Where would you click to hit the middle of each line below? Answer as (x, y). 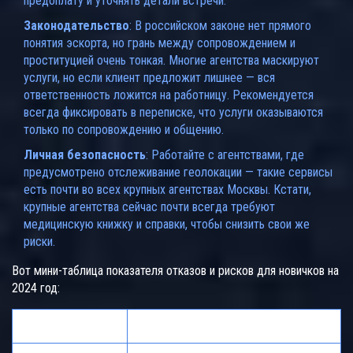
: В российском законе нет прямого (220, 26)
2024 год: (36, 288)
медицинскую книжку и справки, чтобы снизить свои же (167, 225)
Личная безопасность (85, 155)
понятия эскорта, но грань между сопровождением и (160, 43)
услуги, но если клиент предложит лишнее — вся (149, 78)
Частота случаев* (190, 326)
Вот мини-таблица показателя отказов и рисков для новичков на (175, 271)
